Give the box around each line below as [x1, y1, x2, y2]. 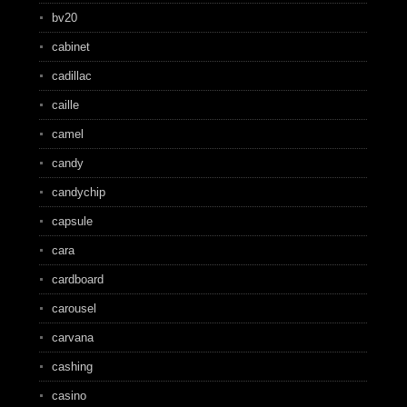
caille [51, 98, 79, 112]
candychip [51, 185, 105, 199]
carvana [51, 331, 94, 344]
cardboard [51, 273, 104, 286]
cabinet [51, 40, 90, 54]
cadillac [51, 69, 92, 83]
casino [51, 389, 86, 402]
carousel [51, 302, 96, 315]
